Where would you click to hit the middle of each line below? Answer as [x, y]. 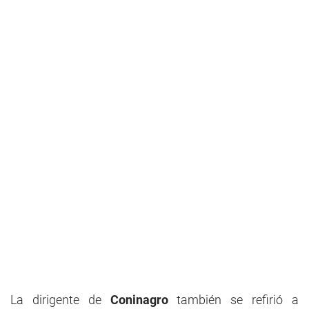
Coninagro [139, 300]
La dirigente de [60, 300]
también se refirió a [233, 300]
